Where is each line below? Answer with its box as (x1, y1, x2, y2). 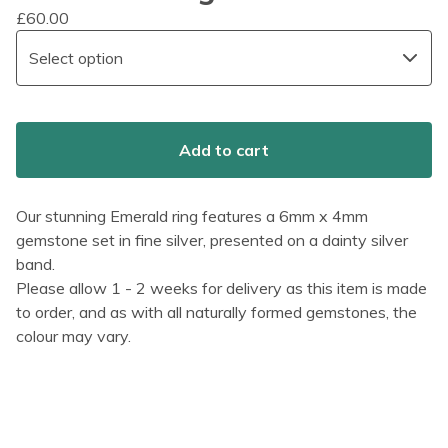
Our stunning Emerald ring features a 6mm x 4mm (16, 206, 368, 226)
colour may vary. (16, 326, 131, 346)
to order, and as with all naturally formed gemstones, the (16, 302, 417, 322)
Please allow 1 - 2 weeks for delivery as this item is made (16, 278, 427, 298)
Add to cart (179, 140, 269, 160)
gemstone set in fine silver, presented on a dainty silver (16, 230, 408, 250)
